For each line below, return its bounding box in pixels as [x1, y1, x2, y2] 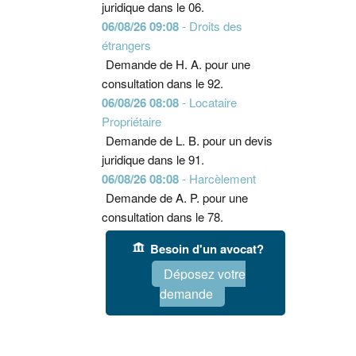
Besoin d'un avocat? [150, 239, 265, 257]
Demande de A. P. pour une [105, 189, 248, 206]
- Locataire [178, 94, 237, 110]
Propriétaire [101, 113, 161, 130]
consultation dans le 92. [101, 75, 223, 91]
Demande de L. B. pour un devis [105, 132, 273, 149]
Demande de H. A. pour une [105, 56, 250, 72]
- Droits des [178, 17, 242, 34]
